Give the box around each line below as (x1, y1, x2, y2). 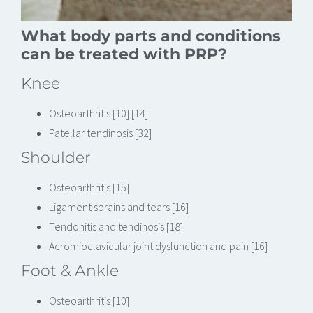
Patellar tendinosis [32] (49, 125, 152, 140)
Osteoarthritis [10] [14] (49, 105, 148, 120)
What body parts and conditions (21, 25, 281, 45)
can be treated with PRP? (21, 43, 227, 64)
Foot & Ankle (21, 260, 119, 280)
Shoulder (21, 147, 91, 167)
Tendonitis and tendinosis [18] (49, 219, 183, 233)
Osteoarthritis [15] (49, 180, 129, 194)
